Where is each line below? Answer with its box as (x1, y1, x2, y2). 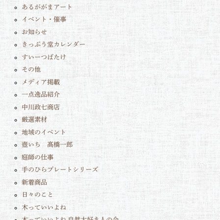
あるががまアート (21, 3, 73, 10)
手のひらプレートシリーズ (21, 166, 98, 173)
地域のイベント (21, 129, 66, 136)
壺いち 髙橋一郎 (21, 141, 73, 148)
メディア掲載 (21, 79, 60, 85)
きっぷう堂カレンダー (21, 41, 85, 48)
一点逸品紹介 (21, 91, 60, 98)
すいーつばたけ (21, 54, 66, 60)
